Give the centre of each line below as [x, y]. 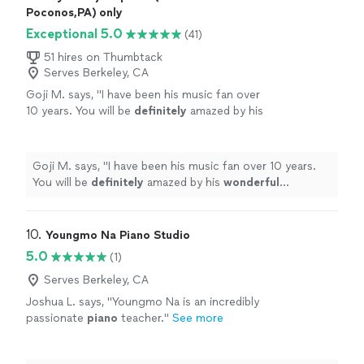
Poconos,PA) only [74, 13]
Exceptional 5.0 [74, 34]
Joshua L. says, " [69, 302]
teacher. [141, 318]
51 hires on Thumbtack [103, 58]
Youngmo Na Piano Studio [118, 236]
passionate [56, 318]
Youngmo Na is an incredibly [186, 302]
